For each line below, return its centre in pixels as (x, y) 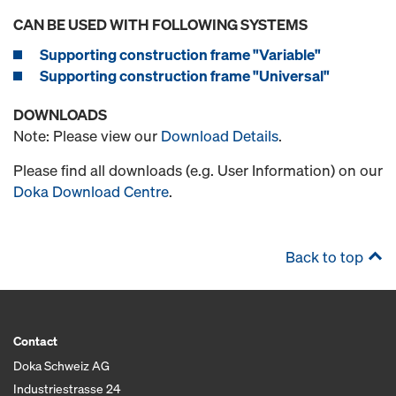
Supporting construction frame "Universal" (185, 76)
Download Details (220, 136)
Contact (35, 341)
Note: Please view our (87, 136)
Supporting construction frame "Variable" (180, 54)
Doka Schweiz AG (61, 366)
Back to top (324, 257)
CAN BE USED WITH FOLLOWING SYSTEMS (160, 24)
